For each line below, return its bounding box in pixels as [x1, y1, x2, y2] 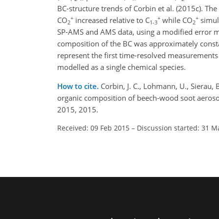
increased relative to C [73, 15, 150, 25]
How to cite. [57, 81, 101, 91]
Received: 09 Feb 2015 [57, 123, 130, 132]
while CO [160, 15, 193, 25]
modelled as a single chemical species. [57, 62, 186, 72]
